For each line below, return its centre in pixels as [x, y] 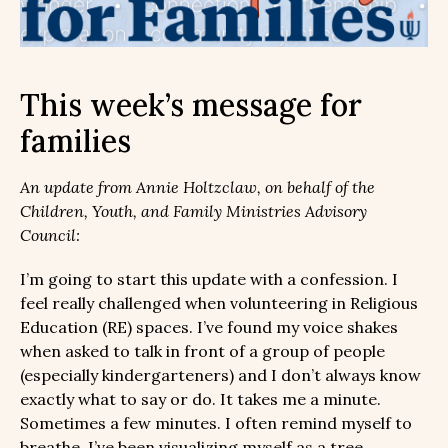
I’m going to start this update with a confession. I [209, 278]
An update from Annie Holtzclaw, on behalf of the [197, 186]
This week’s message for [191, 104]
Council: [50, 234]
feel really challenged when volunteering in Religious [219, 302]
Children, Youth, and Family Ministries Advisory [193, 210]
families [75, 140]
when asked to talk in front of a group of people [202, 350]
